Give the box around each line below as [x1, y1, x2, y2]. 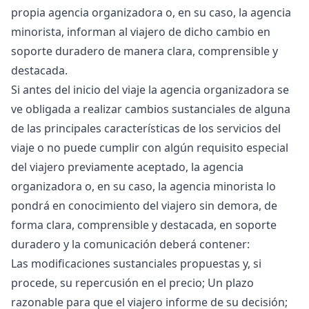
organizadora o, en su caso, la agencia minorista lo [11, 179, 276, 194]
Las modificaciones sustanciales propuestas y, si [11, 256, 261, 271]
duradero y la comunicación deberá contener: [11, 237, 250, 252]
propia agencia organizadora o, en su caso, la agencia [11, 5, 291, 20]
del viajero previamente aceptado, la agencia [11, 159, 243, 175]
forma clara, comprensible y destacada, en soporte [11, 217, 277, 232]
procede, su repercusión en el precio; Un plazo [11, 275, 254, 290]
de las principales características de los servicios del [11, 121, 281, 136]
